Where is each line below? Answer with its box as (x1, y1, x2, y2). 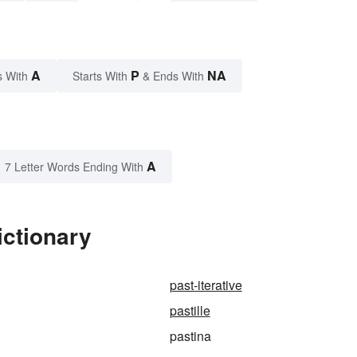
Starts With (73, 67, 131, 84)
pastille (169, 300, 210, 320)
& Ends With (139, 67, 207, 84)
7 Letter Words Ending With (5, 158, 143, 175)
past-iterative (169, 275, 242, 294)
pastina (169, 326, 211, 345)
